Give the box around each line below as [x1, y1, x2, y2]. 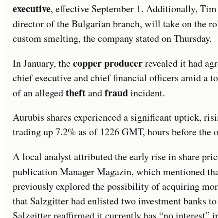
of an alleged [13, 86, 66, 100]
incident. [128, 86, 165, 100]
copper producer [73, 55, 143, 71]
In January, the [13, 56, 73, 70]
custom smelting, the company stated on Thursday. [13, 32, 212, 45]
